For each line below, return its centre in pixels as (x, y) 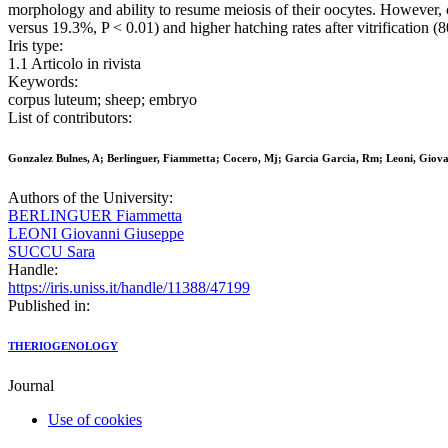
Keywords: (43, 82)
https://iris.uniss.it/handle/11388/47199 (129, 288)
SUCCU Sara (51, 252)
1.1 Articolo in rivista (74, 64)
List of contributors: (70, 118)
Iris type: (35, 46)
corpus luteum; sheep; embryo (102, 100)
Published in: (49, 306)
